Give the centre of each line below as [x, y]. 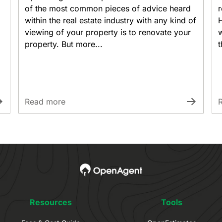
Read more [45, 102]
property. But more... [64, 44]
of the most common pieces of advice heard [108, 8]
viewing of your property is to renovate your [108, 32]
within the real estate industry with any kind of [111, 20]
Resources [51, 202]
